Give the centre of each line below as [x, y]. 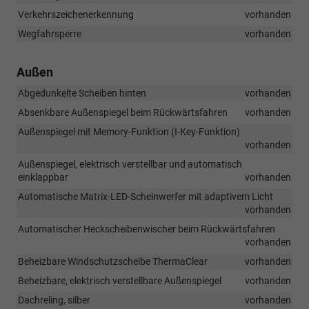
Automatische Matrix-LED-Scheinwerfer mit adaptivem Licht [146, 197]
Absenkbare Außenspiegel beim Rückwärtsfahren [123, 113]
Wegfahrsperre [50, 34]
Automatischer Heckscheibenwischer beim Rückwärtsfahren [147, 229]
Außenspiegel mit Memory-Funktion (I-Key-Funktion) [129, 132]
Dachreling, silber [54, 300]
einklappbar [43, 178]
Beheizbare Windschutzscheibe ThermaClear [113, 262]
